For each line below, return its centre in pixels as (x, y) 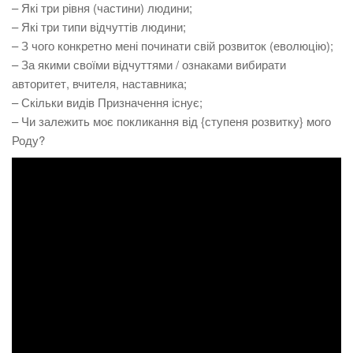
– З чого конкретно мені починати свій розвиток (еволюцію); (173, 45)
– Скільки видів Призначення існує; (107, 102)
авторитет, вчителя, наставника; (99, 83)
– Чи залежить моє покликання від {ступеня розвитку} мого (171, 121)
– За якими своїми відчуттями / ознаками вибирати (149, 64)
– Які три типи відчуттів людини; (99, 26)
